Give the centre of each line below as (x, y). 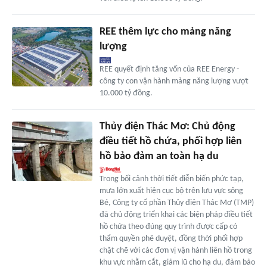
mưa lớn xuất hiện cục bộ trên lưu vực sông (171, 191)
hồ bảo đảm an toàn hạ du (159, 156)
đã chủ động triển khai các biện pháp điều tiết (176, 215)
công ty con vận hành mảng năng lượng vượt (174, 81)
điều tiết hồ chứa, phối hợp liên (170, 141)
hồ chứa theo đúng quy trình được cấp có (168, 226)
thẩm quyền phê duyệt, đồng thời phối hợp (171, 238)
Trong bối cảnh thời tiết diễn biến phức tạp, (171, 179)
